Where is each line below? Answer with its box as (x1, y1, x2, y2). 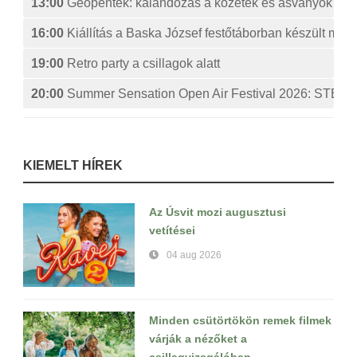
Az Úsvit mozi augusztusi (149, 206, 286, 219)
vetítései (149, 224, 195, 237)
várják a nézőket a (149, 332, 247, 346)
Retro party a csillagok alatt (67, 57, 220, 71)
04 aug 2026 (167, 249, 222, 261)
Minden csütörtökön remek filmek (149, 314, 331, 328)
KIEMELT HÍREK (23, 159, 123, 173)
